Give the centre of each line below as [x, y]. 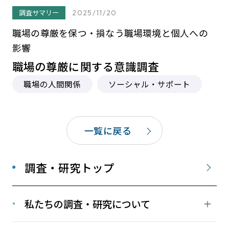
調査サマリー [39, 13]
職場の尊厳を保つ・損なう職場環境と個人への [110, 33]
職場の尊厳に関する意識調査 [86, 66]
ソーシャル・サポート [150, 84]
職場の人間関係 [52, 84]
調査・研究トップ [69, 167]
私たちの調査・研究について [87, 204]
